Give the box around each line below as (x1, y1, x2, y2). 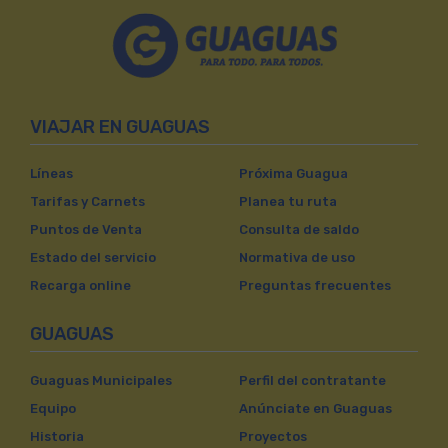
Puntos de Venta (30, 222, 142, 237)
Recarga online (30, 278, 131, 293)
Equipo (30, 401, 76, 416)
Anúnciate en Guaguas (239, 401, 392, 416)
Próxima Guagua (239, 166, 348, 181)
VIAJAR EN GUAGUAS (30, 116, 210, 138)
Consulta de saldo (239, 222, 359, 237)
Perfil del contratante (239, 373, 386, 388)
